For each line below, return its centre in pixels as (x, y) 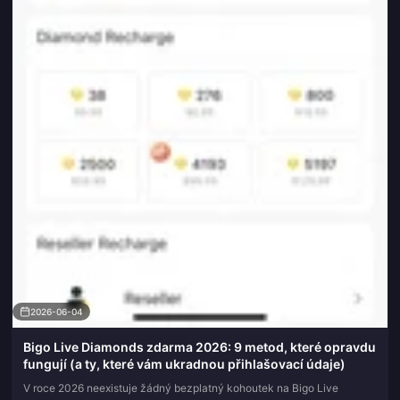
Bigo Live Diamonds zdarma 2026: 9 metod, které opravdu (200, 347)
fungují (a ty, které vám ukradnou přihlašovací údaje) (184, 364)
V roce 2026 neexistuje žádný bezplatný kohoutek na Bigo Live (181, 388)
